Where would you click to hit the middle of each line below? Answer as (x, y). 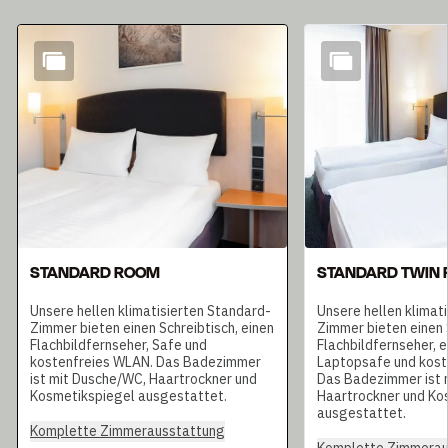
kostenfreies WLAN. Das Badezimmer (145, 362)
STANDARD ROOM (95, 273)
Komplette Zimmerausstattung (127, 431)
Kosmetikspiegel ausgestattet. (128, 396)
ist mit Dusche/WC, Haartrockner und (143, 379)
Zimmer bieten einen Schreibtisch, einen (152, 328)
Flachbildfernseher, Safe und (118, 345)
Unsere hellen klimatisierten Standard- (150, 311)
